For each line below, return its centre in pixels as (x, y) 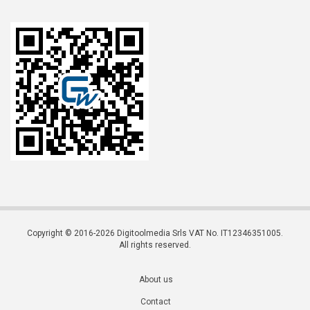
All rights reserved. (155, 245)
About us (156, 280)
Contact (156, 302)
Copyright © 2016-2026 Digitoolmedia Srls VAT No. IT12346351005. (155, 234)
